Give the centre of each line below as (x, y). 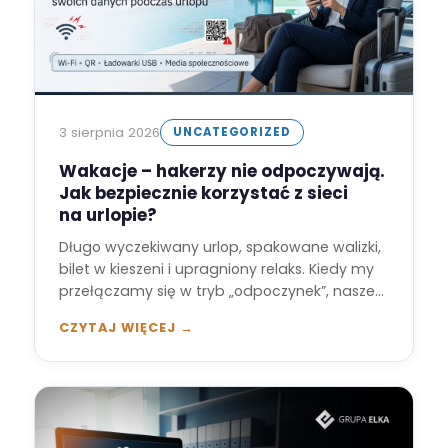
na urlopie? (108, 214)
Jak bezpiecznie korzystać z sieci (203, 192)
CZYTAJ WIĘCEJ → (127, 327)
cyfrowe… (92, 312)
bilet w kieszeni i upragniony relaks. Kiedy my (216, 268)
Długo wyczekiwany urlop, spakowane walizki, (220, 246)
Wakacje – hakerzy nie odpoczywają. (222, 170)
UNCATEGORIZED (232, 131)
